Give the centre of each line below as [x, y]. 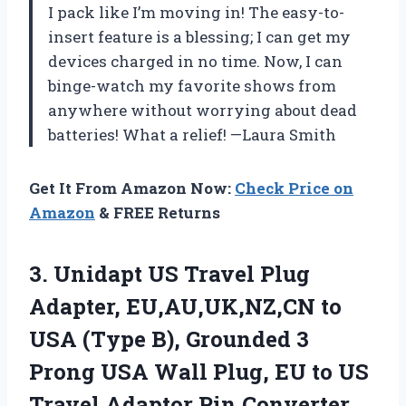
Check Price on [294, 188]
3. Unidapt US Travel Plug [169, 273]
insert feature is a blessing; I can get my [199, 36]
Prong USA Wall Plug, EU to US [199, 371]
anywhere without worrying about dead [203, 110]
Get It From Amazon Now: [132, 188]
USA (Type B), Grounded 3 [169, 338]
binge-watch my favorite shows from [192, 85]
